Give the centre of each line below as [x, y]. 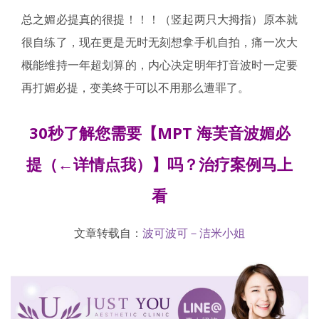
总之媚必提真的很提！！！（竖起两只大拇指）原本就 [159, 20]
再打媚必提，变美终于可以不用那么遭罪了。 [135, 88]
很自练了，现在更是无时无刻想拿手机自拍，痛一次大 [159, 42]
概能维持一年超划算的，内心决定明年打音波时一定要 [159, 65]
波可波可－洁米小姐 [194, 233]
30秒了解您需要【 [93, 133]
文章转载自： [108, 233]
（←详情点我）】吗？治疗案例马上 [167, 164]
